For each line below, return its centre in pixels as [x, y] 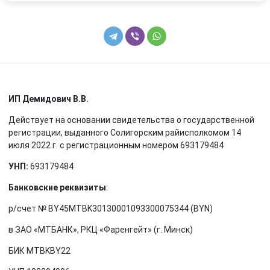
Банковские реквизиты [57, 187]
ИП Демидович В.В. [49, 99]
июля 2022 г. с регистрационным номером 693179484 [116, 145]
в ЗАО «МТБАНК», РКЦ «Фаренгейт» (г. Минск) [101, 230]
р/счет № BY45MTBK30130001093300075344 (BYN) [111, 209]
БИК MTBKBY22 [39, 251]
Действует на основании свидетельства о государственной [131, 120]
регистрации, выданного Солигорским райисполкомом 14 [125, 133]
